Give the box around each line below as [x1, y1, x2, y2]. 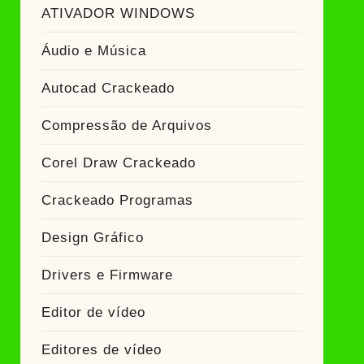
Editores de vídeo [41, 342, 162, 357]
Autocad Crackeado [41, 80, 175, 96]
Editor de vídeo [41, 305, 145, 320]
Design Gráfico [41, 230, 144, 245]
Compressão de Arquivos [41, 118, 212, 133]
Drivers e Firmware [41, 267, 173, 283]
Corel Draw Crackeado [41, 155, 196, 171]
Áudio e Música [41, 43, 146, 58]
